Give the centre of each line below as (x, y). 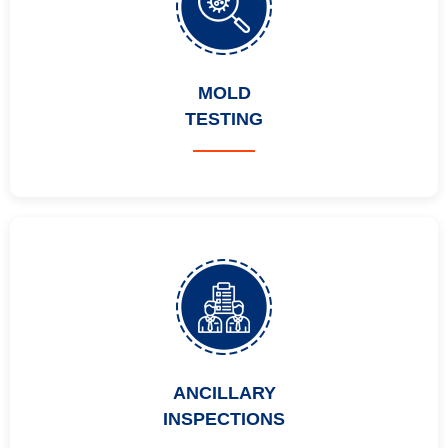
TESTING (224, 119)
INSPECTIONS (224, 419)
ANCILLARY (224, 393)
